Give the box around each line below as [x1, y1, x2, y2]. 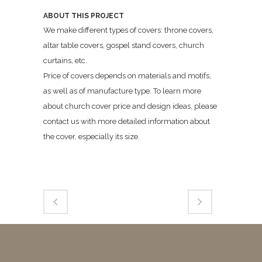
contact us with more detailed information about [43, 116, 210, 126]
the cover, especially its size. [43, 132, 140, 141]
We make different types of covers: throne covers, [43, 25, 213, 35]
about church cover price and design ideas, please [43, 101, 217, 111]
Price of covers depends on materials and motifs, [43, 71, 211, 80]
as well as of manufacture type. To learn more [43, 86, 201, 95]
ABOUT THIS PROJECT [43, 11, 124, 20]
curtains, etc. [43, 56, 87, 65]
